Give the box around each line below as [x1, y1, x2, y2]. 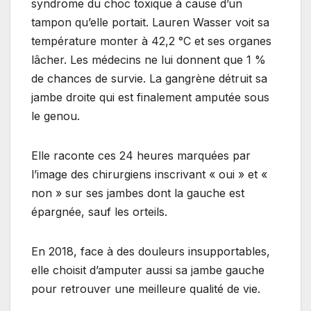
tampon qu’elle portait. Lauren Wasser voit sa [31, 15, 269, 29]
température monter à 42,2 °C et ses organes [31, 33, 271, 48]
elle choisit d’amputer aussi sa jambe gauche [31, 262, 264, 277]
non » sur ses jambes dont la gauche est [31, 185, 244, 200]
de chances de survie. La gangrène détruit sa [31, 71, 267, 85]
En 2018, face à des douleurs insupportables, [31, 244, 270, 258]
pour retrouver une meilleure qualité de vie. [31, 281, 264, 296]
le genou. [31, 108, 83, 123]
